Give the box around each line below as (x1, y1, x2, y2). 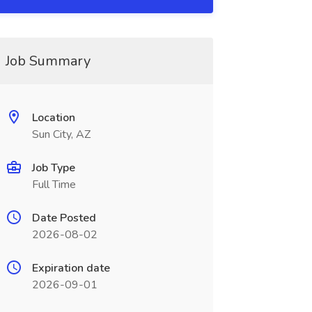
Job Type (31, 160, 75, 175)
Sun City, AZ (31, 127, 91, 142)
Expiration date (31, 260, 110, 276)
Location (31, 110, 75, 125)
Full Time (31, 177, 76, 192)
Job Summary (5, 52, 91, 70)
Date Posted (31, 210, 96, 226)
